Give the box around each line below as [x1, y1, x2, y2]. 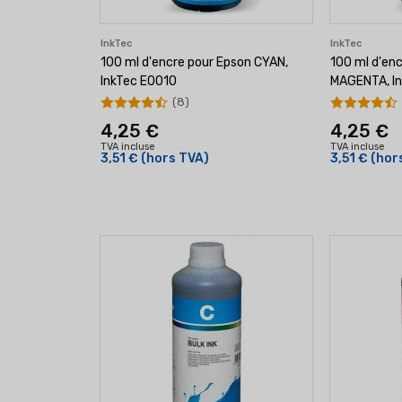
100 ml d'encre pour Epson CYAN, [100, 55, 288, 70]
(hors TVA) [141, 151, 209, 166]
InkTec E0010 [100, 74, 177, 89]
